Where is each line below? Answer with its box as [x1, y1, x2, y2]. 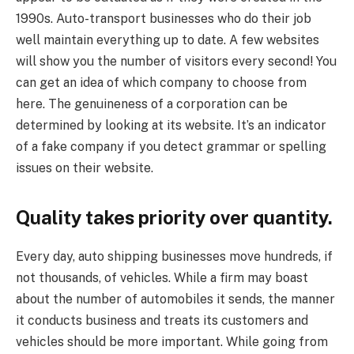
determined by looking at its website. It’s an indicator [16, 117, 326, 133]
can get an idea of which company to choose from [16, 74, 307, 90]
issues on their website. [16, 160, 153, 175]
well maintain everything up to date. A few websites [16, 32, 319, 47]
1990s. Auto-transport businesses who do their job [16, 10, 311, 26]
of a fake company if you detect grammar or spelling [16, 138, 326, 154]
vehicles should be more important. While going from [16, 333, 328, 349]
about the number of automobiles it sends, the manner [16, 291, 335, 307]
